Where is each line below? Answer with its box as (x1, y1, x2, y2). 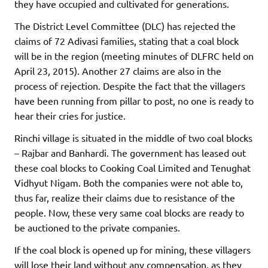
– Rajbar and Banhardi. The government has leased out (14, 147, 246, 159)
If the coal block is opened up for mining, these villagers (14, 243, 251, 256)
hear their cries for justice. (14, 109, 126, 122)
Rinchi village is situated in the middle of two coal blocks (14, 132, 252, 144)
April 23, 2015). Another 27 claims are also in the (14, 65, 221, 77)
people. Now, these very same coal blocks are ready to (14, 206, 244, 219)
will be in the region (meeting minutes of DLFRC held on (14, 50, 254, 62)
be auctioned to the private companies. (14, 221, 180, 234)
